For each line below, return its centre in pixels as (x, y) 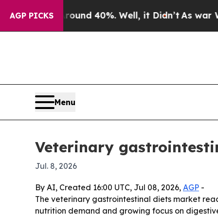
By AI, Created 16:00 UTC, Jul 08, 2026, (109, 188)
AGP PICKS (32, 16)
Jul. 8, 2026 (56, 166)
